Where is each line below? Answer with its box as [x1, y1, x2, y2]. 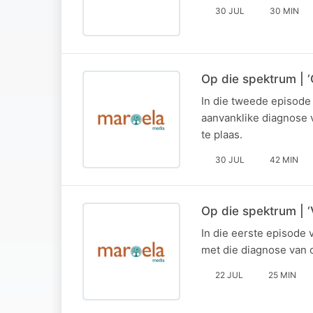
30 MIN [270, 5, 299, 16]
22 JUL [215, 269, 243, 280]
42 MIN [270, 154, 298, 165]
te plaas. [201, 127, 242, 141]
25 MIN [268, 269, 296, 280]
